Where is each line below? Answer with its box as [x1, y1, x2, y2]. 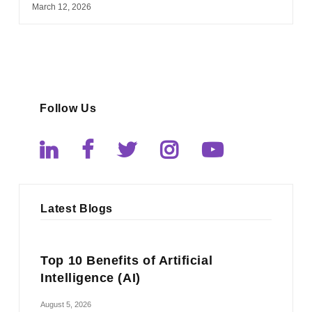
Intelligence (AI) [40, 271, 141, 286]
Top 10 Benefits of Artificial [40, 253, 213, 268]
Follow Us [40, 102, 97, 114]
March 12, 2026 [32, 1, 92, 12]
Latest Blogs [40, 203, 114, 215]
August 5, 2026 [40, 300, 92, 309]
